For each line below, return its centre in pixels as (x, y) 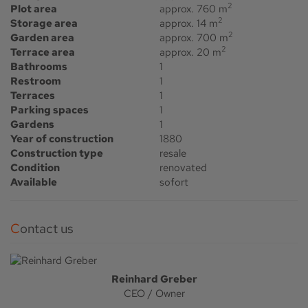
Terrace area (43, 52)
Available (34, 182)
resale (173, 153)
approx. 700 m (194, 37)
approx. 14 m (189, 23)
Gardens (32, 124)
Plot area (34, 9)
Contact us (47, 228)
